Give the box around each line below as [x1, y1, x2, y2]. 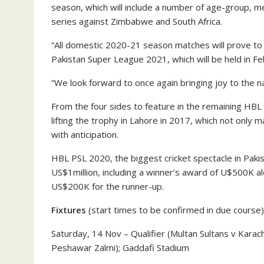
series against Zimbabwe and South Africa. [51, 15, 222, 27]
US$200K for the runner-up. [51, 180, 164, 192]
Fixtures [51, 203, 86, 216]
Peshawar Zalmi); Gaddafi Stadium [51, 241, 189, 253]
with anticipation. [51, 128, 118, 140]
